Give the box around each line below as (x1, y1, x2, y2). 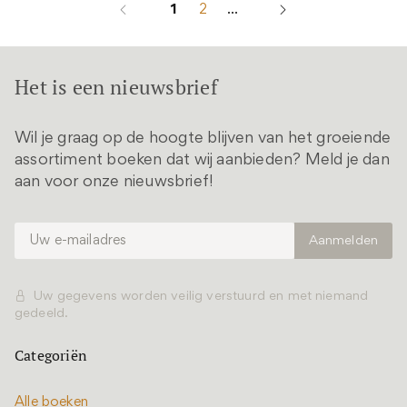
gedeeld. (15, 308, 69, 320)
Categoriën (15, 345, 87, 365)
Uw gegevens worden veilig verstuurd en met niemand (34, 291, 369, 303)
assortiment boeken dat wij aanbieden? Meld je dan (15, 154, 390, 168)
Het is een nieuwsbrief (15, 74, 218, 100)
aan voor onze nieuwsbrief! (15, 175, 213, 190)
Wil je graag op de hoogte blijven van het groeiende (15, 132, 392, 146)
